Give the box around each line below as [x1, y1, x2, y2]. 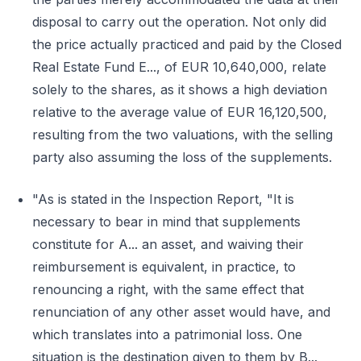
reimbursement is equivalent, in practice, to [32, 259, 296, 275]
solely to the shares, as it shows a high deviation [32, 81, 327, 98]
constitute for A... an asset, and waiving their [32, 236, 304, 252]
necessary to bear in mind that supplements [32, 214, 301, 230]
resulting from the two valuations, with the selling [32, 127, 333, 143]
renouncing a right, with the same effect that [32, 281, 304, 297]
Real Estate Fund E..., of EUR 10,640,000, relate [32, 59, 326, 75]
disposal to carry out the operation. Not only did [32, 14, 326, 30]
